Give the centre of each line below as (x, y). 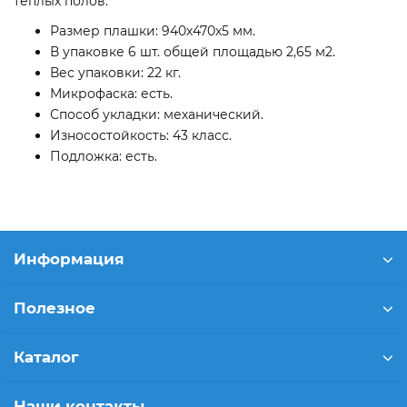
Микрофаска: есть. (111, 93)
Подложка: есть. (104, 156)
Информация (69, 259)
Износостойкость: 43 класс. (141, 135)
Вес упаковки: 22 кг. (115, 72)
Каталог (46, 357)
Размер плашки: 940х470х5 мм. (153, 30)
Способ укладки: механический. (157, 114)
